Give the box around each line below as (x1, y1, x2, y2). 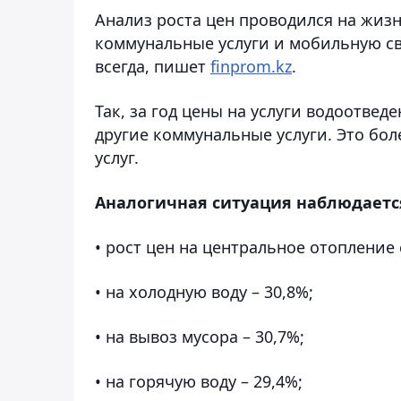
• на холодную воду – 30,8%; (95, 280, 313, 303)
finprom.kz (210, 55, 292, 77)
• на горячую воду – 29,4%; (95, 370, 303, 392)
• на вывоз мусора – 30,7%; (95, 325, 304, 347)
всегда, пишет (95, 55, 210, 77)
